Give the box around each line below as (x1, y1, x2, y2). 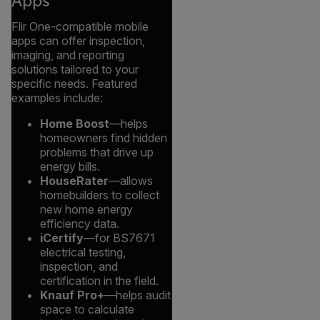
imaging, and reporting (11, 48, 124, 63)
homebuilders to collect (40, 188, 159, 203)
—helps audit (104, 288, 171, 303)
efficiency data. (40, 216, 119, 231)
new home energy (40, 202, 133, 217)
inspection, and (40, 259, 118, 274)
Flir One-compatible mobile (11, 19, 149, 34)
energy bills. (40, 159, 100, 174)
